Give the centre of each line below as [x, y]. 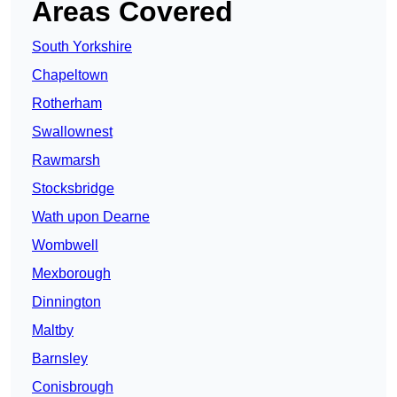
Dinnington [66, 302]
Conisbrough [73, 387]
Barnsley [60, 359]
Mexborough [71, 274]
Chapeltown [70, 75]
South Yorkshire [82, 47]
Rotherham [67, 104]
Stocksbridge [73, 189]
